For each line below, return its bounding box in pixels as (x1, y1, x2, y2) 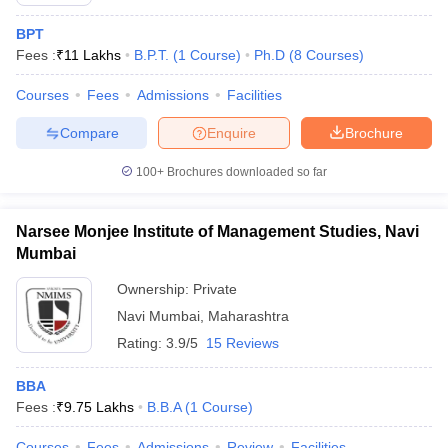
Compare (59, 124, 119, 141)
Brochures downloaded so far (164, 165, 327, 179)
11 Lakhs (64, 47, 121, 63)
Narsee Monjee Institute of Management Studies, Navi (16, 223, 419, 240)
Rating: (117, 335, 166, 351)
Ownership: (117, 281, 193, 297)
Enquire (207, 124, 256, 141)
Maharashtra (208, 308, 289, 324)
